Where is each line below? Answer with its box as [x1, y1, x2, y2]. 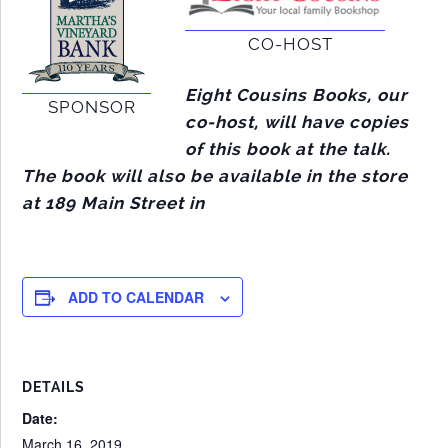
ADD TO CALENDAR [68, 286, 205, 307]
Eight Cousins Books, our [185, 84, 409, 105]
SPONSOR [47, 96, 136, 117]
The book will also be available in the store [22, 165, 409, 186]
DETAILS [22, 378, 86, 395]
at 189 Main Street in [22, 192, 206, 213]
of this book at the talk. [185, 138, 392, 159]
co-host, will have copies [185, 111, 410, 132]
